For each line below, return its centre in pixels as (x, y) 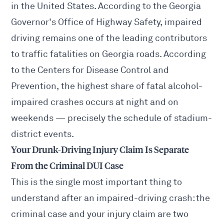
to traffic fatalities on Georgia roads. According (109, 54)
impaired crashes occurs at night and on (95, 102)
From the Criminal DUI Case (67, 166)
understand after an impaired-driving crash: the (111, 198)
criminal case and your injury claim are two (100, 214)
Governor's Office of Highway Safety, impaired (107, 22)
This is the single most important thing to (97, 182)
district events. (43, 134)
